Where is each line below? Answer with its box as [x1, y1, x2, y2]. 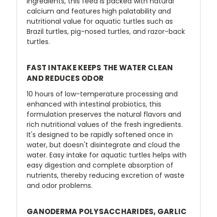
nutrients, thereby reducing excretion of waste [27, 170, 185, 180]
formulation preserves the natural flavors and [27, 109, 181, 119]
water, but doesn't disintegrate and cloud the [27, 139, 180, 150]
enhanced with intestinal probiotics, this [27, 99, 161, 109]
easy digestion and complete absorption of [27, 160, 173, 170]
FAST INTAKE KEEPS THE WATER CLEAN [27, 62, 173, 73]
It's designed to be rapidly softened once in [27, 129, 173, 139]
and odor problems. [27, 180, 93, 190]
